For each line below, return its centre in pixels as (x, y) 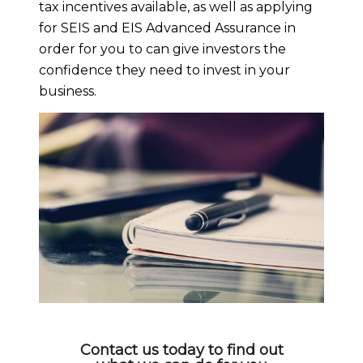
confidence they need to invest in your (164, 70)
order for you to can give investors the (162, 49)
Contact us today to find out (181, 350)
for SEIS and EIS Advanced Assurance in (167, 28)
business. (68, 91)
